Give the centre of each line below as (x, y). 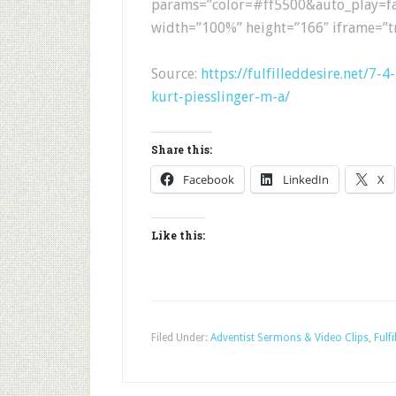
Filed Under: (181, 338)
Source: (176, 74)
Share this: (182, 149)
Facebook (209, 179)
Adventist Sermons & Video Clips (289, 338)
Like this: (178, 235)
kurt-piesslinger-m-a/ (221, 97)
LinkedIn (306, 179)
